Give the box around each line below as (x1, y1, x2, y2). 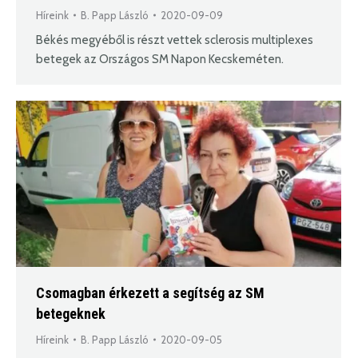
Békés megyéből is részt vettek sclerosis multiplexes (36, 32, 313, 47)
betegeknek (36, 304, 105, 322)
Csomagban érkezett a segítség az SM (36, 284, 265, 301)
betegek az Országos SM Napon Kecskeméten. (36, 51, 284, 66)
